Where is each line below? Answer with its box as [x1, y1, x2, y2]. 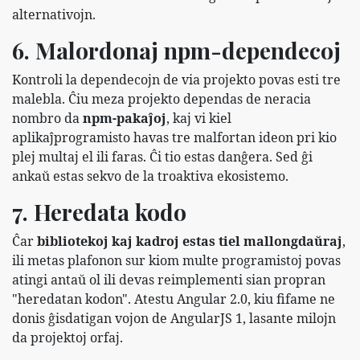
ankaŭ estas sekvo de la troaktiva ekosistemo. [12, 166, 288, 185]
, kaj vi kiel [166, 108, 231, 127]
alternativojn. [12, 5, 96, 23]
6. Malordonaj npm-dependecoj [12, 35, 341, 65]
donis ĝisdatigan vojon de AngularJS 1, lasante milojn [12, 309, 336, 327]
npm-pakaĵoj [83, 108, 166, 127]
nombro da [12, 108, 83, 127]
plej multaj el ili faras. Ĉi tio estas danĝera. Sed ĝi [12, 147, 313, 166]
